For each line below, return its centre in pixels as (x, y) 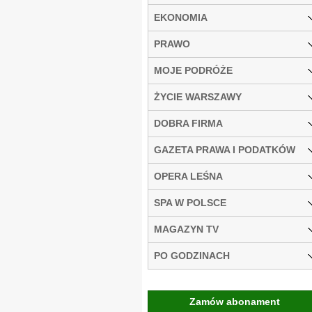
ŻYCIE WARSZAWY (198, 96)
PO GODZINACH (192, 255)
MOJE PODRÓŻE (193, 70)
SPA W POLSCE (190, 202)
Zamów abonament (235, 301)
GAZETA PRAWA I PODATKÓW (225, 149)
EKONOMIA (181, 17)
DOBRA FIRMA (188, 123)
